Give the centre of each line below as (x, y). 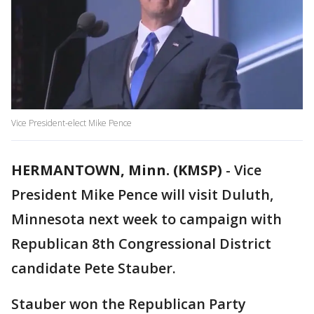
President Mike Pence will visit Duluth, (142, 195)
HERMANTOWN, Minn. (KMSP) (117, 170)
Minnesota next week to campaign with (146, 219)
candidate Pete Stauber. (94, 268)
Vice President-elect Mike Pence (71, 123)
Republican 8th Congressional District (141, 244)
